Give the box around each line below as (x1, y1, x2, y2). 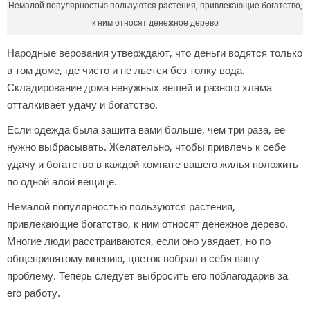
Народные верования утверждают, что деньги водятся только (7, 46, 302, 60)
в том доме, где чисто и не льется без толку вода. (7, 64, 245, 77)
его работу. (7, 286, 60, 300)
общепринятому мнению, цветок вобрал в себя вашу (7, 252, 259, 265)
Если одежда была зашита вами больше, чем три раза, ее (7, 123, 285, 136)
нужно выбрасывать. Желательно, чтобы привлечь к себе (7, 140, 286, 154)
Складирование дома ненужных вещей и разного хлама (7, 81, 272, 94)
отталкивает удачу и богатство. (7, 98, 158, 111)
